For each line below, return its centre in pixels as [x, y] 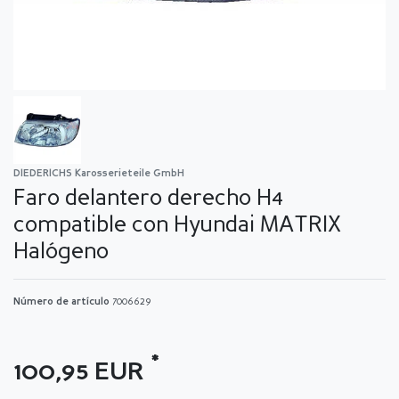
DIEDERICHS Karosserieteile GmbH [99, 174]
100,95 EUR [82, 373]
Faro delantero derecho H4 [148, 199]
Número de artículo [63, 302]
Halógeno [61, 252]
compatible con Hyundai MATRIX [177, 225]
